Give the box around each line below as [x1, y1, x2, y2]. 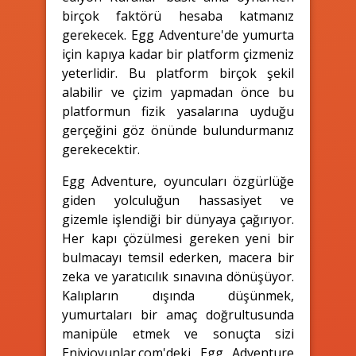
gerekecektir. [62, 140, 140, 158]
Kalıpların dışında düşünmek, [62, 286, 294, 304]
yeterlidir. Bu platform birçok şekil [62, 64, 294, 82]
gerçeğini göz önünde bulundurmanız [62, 121, 294, 139]
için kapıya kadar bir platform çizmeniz [62, 44, 294, 63]
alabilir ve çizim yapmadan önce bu [62, 83, 294, 101]
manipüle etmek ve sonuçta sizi [62, 324, 294, 342]
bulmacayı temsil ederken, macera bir [62, 248, 294, 266]
